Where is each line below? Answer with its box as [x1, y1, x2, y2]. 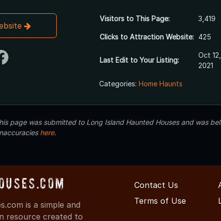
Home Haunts [138, 79, 183, 88]
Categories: [99, 79, 139, 88]
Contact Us [134, 180, 178, 190]
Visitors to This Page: [99, 14, 170, 23]
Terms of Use [134, 195, 186, 206]
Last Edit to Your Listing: [99, 55, 179, 64]
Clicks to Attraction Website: [99, 32, 194, 41]
